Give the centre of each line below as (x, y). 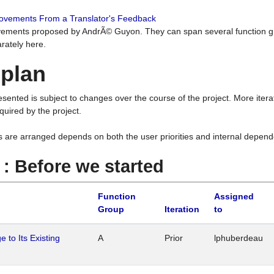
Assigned (234, 197)
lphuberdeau (239, 238)
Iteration (182, 209)
